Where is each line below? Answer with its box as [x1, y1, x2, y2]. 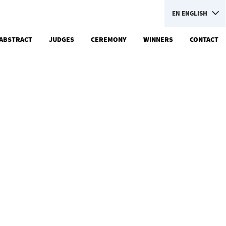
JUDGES [49, 34, 74, 44]
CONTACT [190, 34, 218, 44]
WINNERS [143, 34, 173, 44]
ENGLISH [182, 9, 207, 18]
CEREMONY [91, 34, 127, 44]
